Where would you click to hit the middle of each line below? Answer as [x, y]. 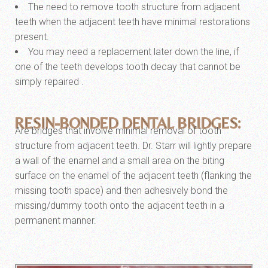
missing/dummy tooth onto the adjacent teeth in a [120, 205]
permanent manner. [56, 220]
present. [32, 37]
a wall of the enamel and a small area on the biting [120, 161]
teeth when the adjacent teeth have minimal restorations [133, 22]
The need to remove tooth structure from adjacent [134, 7]
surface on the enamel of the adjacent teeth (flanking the [133, 176]
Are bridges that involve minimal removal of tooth [118, 131]
